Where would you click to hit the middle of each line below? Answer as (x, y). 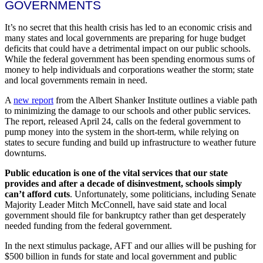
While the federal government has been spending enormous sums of (130, 59)
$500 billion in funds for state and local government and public (121, 257)
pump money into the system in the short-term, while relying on (122, 132)
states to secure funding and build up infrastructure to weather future (130, 143)
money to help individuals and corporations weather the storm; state (129, 70)
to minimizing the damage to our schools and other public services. (128, 111)
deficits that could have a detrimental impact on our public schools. (128, 49)
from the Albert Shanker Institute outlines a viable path (155, 100)
